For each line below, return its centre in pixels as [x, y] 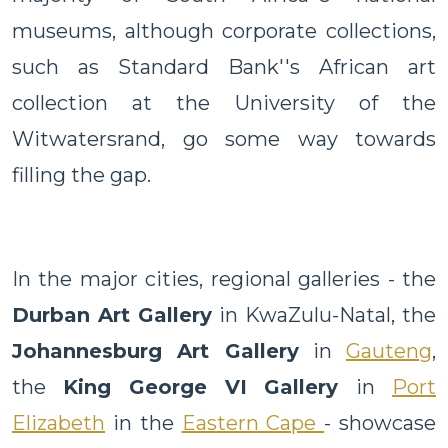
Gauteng [389, 350]
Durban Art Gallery [116, 314]
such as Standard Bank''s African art [224, 66]
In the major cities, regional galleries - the [224, 278]
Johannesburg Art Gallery [155, 350]
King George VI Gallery [209, 386]
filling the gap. [81, 174]
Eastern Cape [253, 422]
